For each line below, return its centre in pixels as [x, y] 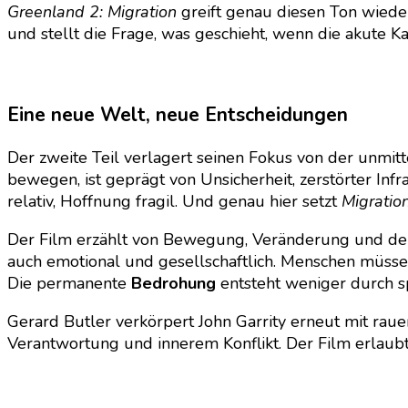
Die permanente [69, 284]
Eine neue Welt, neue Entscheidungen [178, 115]
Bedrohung [173, 284]
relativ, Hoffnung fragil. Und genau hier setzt [174, 202]
